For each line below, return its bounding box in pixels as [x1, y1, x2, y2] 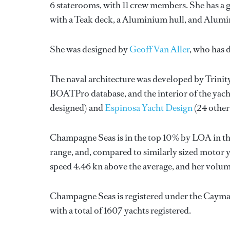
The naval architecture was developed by [50, 73, 205, 85]
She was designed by [50, 43, 129, 55]
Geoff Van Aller [129, 43, 189, 55]
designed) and [50, 102, 105, 114]
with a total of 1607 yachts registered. [50, 204, 191, 217]
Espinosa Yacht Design [105, 102, 193, 114]
